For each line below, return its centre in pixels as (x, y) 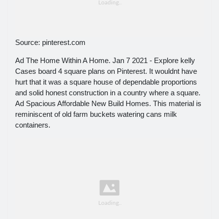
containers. (33, 125)
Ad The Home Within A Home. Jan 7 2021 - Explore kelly (105, 60)
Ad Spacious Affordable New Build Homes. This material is (108, 103)
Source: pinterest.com (50, 42)
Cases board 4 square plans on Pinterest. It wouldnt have (106, 71)
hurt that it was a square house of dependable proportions (106, 82)
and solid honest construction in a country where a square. (108, 93)
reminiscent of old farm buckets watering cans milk (96, 114)
